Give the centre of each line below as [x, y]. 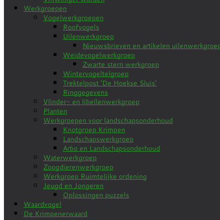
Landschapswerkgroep [98, 139]
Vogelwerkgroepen [73, 17]
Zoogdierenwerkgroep [78, 167]
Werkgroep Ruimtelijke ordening [95, 176]
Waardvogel [42, 204]
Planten [55, 111]
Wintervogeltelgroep [96, 73]
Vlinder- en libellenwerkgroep [91, 101]
